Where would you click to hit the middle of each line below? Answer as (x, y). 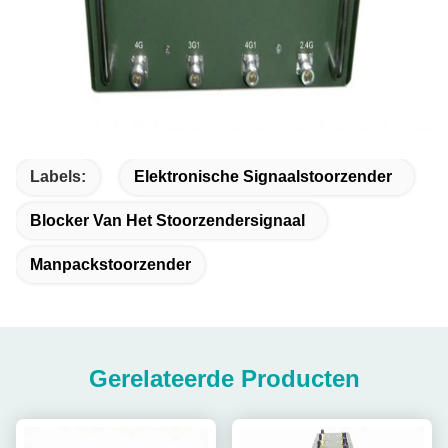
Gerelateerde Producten (224, 378)
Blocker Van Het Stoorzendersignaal (167, 220)
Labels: (58, 176)
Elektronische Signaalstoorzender (263, 176)
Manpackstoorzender (110, 264)
